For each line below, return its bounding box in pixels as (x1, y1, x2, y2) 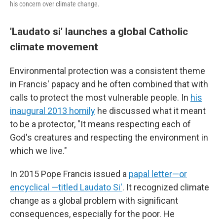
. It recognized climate (122, 182, 209, 192)
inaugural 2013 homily (10, 106, 95, 116)
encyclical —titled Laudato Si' (10, 182, 122, 192)
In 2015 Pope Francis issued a (10, 169, 129, 179)
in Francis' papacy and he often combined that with (10, 79, 208, 89)
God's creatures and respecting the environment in (10, 132, 208, 143)
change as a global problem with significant (10, 195, 178, 206)
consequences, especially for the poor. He (10, 209, 175, 219)
